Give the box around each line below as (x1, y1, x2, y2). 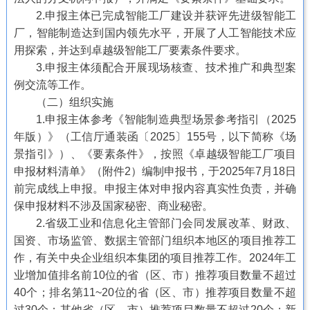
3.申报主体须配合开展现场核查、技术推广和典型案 (35, 62, 297, 74)
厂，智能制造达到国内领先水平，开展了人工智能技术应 (13, 27, 297, 39)
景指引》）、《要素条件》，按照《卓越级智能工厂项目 (13, 148, 297, 161)
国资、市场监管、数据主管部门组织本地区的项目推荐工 (13, 235, 297, 247)
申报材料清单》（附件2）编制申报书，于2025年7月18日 (13, 165, 297, 178)
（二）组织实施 (35, 96, 113, 109)
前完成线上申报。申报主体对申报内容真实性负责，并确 (13, 183, 297, 195)
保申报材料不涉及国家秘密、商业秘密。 (13, 200, 213, 212)
